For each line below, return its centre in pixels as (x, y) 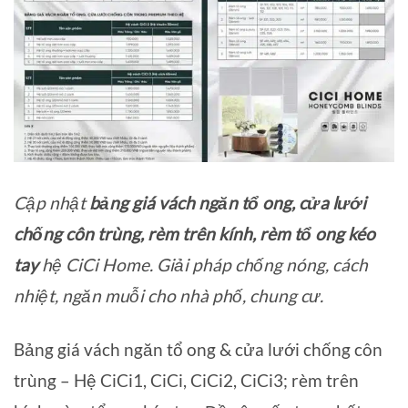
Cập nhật (51, 203)
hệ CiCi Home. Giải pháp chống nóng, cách (203, 265)
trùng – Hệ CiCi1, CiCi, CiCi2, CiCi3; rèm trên (186, 381)
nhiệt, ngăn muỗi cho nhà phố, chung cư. (168, 296)
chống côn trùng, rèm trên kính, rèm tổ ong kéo (194, 234)
